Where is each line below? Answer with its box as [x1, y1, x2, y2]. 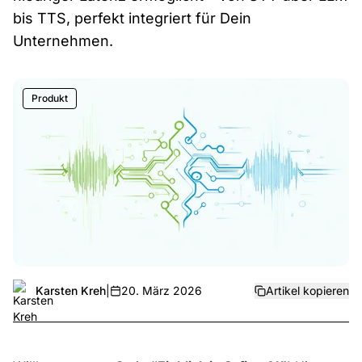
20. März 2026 [121, 283, 202, 297]
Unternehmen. [13, 32, 113, 49]
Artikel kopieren [266, 283, 349, 297]
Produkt [32, 92, 68, 104]
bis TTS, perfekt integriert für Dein [13, 10, 251, 27]
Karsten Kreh [36, 283, 106, 297]
